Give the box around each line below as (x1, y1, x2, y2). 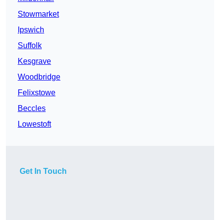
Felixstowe (18, 88, 55, 97)
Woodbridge (18, 73, 60, 82)
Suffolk (18, 41, 42, 50)
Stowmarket (18, 10, 59, 19)
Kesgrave (18, 57, 51, 66)
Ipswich (18, 26, 44, 34)
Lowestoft (18, 120, 51, 129)
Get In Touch (20, 167, 67, 176)
